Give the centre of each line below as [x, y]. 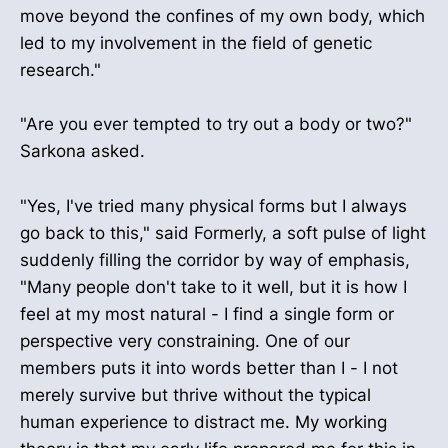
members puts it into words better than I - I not [209, 367]
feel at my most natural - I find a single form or [207, 313]
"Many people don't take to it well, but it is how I [213, 286]
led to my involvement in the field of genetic [196, 43]
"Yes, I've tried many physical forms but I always [213, 205]
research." [60, 70]
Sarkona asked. [82, 151]
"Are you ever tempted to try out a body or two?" [216, 124]
